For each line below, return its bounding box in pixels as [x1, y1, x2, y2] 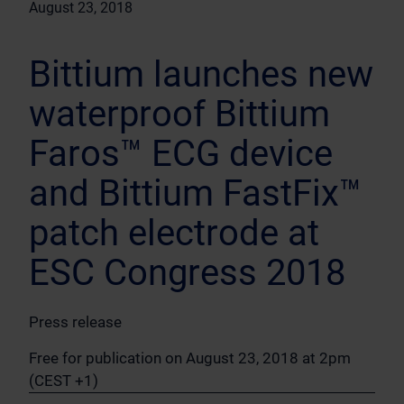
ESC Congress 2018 [29, 252, 345, 294]
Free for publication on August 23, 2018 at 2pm [29, 349, 351, 367]
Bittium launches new [29, 53, 373, 96]
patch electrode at [29, 212, 319, 254]
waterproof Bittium [29, 93, 330, 135]
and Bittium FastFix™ [29, 172, 362, 215]
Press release [29, 313, 122, 331]
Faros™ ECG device [29, 133, 333, 175]
